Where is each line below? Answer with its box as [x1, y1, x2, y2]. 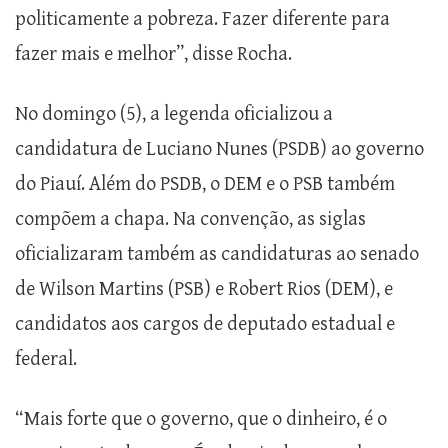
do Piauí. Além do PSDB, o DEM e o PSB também [15, 173, 395, 197]
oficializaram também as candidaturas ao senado [15, 243, 419, 267]
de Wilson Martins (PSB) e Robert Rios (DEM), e [15, 278, 393, 302]
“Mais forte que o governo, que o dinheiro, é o [15, 408, 387, 432]
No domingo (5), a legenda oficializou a [15, 103, 333, 127]
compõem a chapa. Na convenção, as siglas [15, 208, 366, 232]
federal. [15, 348, 77, 372]
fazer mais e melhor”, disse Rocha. [15, 43, 292, 67]
